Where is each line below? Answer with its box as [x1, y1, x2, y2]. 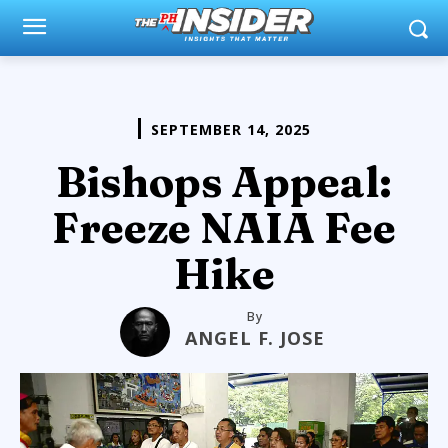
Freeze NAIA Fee [52, 201, 396, 254]
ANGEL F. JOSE [185, 325, 325, 350]
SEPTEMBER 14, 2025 [150, 119, 311, 139]
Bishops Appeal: [56, 155, 392, 208]
